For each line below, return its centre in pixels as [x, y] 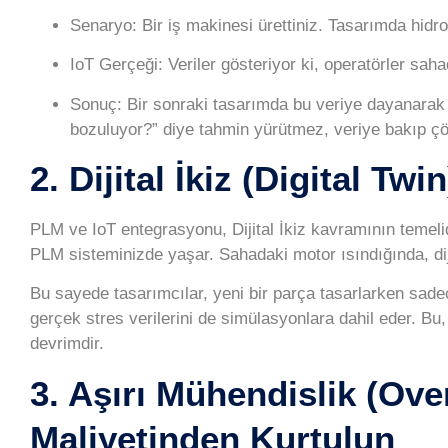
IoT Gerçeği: [116, 65]
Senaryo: [103, 25]
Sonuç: [96, 104]
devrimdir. [67, 344]
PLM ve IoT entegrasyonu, [131, 229]
